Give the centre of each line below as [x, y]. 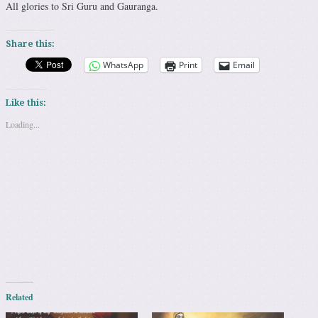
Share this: [30, 44]
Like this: [26, 103]
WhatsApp [123, 65]
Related [20, 297]
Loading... [23, 125]
